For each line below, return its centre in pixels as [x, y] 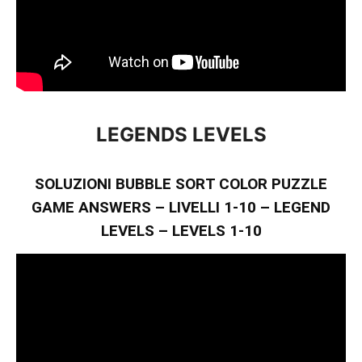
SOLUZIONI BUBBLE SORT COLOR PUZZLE [181, 184]
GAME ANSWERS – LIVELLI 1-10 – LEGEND [181, 208]
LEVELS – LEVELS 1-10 [181, 231]
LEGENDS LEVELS [181, 135]
